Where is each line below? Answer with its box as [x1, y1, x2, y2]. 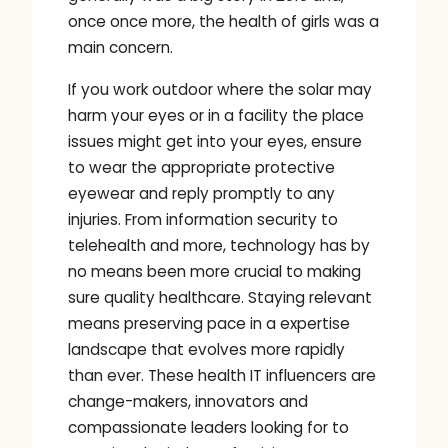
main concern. [68, 37, 173, 59]
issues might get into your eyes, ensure [68, 130, 362, 152]
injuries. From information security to [68, 208, 338, 230]
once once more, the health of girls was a [68, 11, 379, 33]
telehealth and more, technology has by [68, 234, 370, 256]
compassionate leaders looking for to [68, 416, 349, 438]
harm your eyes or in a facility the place [68, 104, 364, 126]
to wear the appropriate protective [68, 156, 335, 178]
